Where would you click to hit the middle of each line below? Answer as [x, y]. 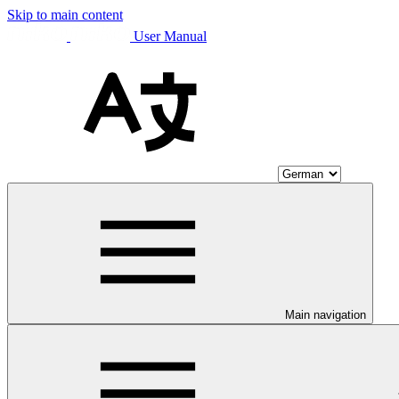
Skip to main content [65, 15]
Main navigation [326, 315]
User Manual [170, 36]
